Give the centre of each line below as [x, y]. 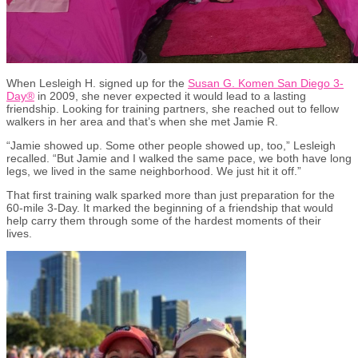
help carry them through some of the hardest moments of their [164, 220]
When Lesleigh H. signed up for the [95, 83]
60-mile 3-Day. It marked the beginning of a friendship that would [170, 207]
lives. [19, 233]
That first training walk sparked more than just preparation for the [171, 195]
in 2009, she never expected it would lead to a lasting [172, 95]
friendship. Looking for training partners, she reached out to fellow [173, 108]
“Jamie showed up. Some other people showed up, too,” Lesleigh [171, 145]
